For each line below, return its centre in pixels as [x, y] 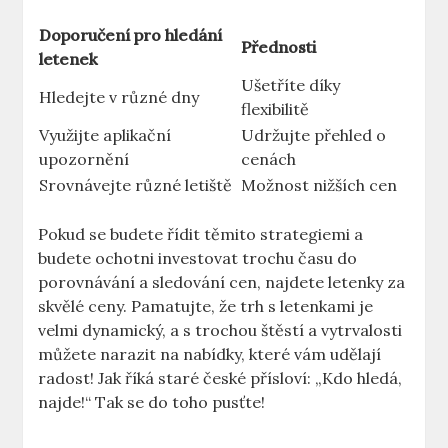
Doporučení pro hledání [131, 35]
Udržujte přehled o [314, 135]
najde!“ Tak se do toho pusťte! [152, 402]
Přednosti [279, 47]
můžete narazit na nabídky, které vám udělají [210, 354]
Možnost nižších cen [319, 185]
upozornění [84, 159]
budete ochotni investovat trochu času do [198, 258]
